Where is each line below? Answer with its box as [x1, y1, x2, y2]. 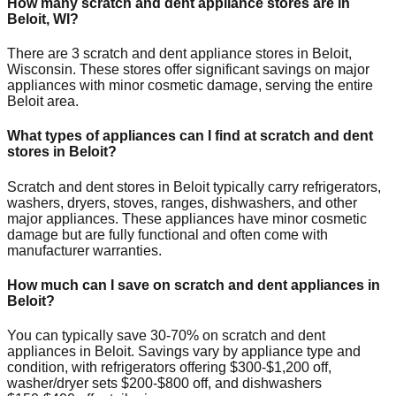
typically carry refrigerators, [209, 179, 381, 194]
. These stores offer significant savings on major [72, 62, 369, 78]
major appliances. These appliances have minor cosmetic [7, 210, 367, 226]
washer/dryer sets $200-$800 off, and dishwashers [7, 376, 322, 392]
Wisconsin [7, 62, 72, 78]
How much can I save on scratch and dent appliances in [7, 277, 380, 293]
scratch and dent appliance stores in [80, 46, 312, 62]
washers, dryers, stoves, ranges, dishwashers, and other [7, 194, 357, 210]
